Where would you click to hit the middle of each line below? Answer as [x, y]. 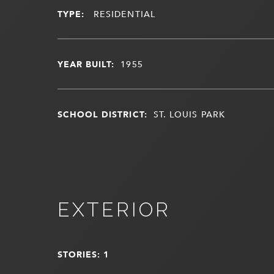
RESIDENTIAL [123, 13]
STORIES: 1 [83, 254]
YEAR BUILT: [86, 64]
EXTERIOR [114, 209]
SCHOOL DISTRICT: [102, 114]
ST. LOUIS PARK [189, 114]
